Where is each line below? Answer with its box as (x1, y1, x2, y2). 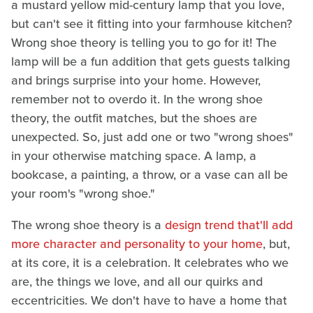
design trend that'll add (165, 216, 293, 235)
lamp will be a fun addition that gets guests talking (11, 52, 290, 71)
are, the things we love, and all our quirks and (11, 272, 263, 291)
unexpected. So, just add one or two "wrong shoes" (11, 128, 293, 147)
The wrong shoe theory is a (11, 216, 165, 235)
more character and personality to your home (11, 235, 263, 254)
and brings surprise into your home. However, (11, 71, 261, 90)
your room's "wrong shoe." (11, 184, 155, 203)
